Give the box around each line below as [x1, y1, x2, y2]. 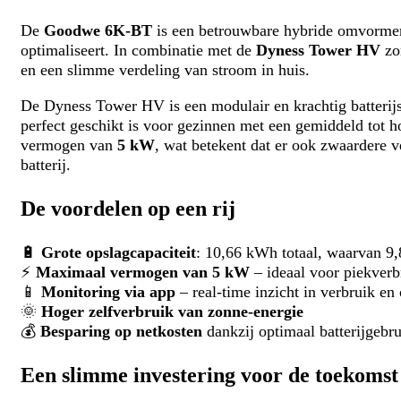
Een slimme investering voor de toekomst [20, 363, 398, 388]
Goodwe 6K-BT [43, 21, 152, 40]
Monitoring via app [40, 283, 175, 302]
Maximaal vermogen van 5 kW [35, 263, 250, 282]
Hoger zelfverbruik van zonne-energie [40, 303, 303, 321]
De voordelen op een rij [20, 197, 235, 221]
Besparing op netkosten [39, 322, 202, 341]
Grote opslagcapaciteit [40, 243, 196, 262]
